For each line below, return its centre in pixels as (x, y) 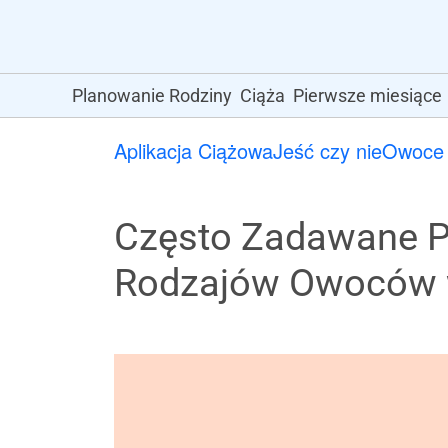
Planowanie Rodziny (151, 95)
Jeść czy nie (327, 150)
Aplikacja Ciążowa (193, 150)
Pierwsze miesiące (367, 95)
